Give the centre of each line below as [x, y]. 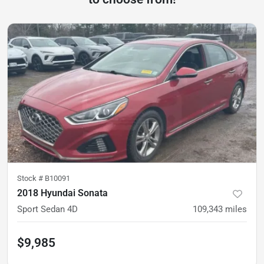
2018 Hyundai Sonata [62, 193]
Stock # [31, 179]
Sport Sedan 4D [47, 209]
